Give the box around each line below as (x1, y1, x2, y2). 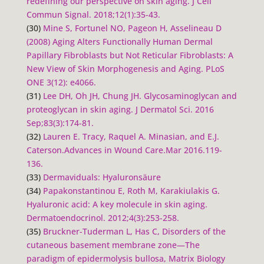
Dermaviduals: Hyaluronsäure (42, 171, 161, 183)
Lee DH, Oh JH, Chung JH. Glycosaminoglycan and (42, 90, 237, 101)
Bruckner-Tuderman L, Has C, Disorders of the (42, 225, 226, 237)
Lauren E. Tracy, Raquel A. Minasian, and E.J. (42, 130, 219, 142)
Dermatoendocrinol (26, 212, 103, 223)
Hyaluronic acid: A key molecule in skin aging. (26, 198, 207, 210)
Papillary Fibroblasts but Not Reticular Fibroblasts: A (26, 49, 233, 61)
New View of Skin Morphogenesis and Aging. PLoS (26, 62, 225, 74)
